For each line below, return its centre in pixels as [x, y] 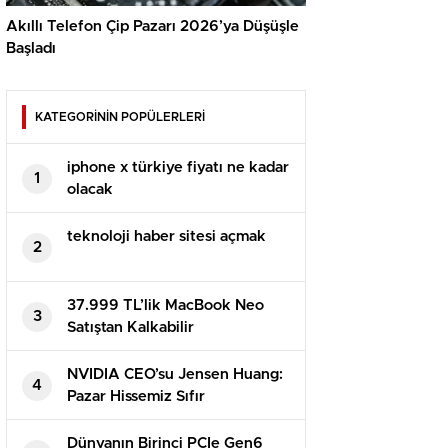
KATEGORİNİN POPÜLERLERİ [120, 117]
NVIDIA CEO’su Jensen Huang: [175, 375]
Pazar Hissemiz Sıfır [136, 397]
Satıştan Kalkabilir [130, 328]
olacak [90, 190]
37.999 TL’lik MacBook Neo [165, 306]
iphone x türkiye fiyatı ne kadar [178, 168]
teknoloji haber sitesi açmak [166, 237]
